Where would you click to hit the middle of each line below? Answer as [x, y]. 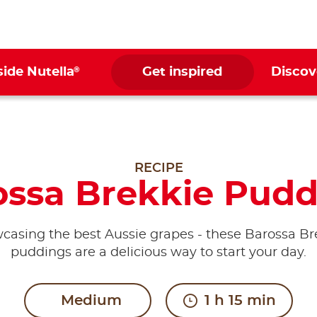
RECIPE [158, 168]
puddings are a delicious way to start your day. [158, 253]
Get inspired [183, 72]
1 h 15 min [240, 301]
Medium [91, 301]
